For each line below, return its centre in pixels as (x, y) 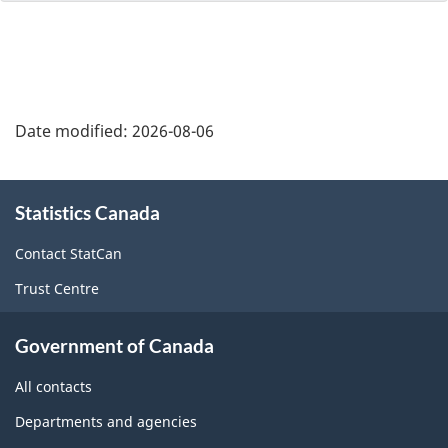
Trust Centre (57, 289)
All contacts (53, 386)
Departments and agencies (106, 421)
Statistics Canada (87, 213)
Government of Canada (114, 345)
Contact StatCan (68, 254)
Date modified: (73, 130)
